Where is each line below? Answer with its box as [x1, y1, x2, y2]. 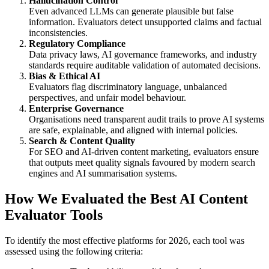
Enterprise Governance [29, 103, 124, 114]
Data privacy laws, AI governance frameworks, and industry [29, 49, 257, 60]
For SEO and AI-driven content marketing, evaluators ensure [29, 147, 259, 157]
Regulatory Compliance [29, 38, 125, 49]
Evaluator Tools [5, 207, 103, 223]
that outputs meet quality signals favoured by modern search [29, 157, 255, 168]
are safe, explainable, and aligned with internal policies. [29, 125, 238, 136]
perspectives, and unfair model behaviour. [29, 92, 186, 103]
